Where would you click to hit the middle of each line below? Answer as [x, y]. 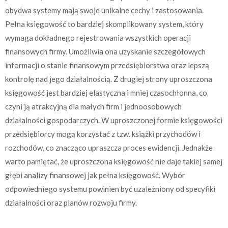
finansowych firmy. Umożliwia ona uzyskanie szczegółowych [105, 51]
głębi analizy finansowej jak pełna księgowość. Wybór [95, 175]
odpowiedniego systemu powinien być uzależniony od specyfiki [110, 189]
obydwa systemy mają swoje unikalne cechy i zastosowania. [104, 10]
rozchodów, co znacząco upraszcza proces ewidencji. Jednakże [109, 147]
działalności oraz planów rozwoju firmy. [71, 202]
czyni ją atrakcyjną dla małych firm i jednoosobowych [93, 106]
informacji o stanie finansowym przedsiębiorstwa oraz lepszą [107, 65]
